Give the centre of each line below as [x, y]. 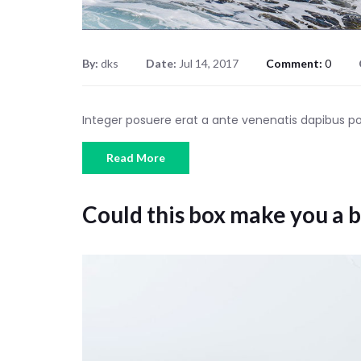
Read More [136, 158]
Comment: [295, 64]
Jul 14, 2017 [209, 64]
